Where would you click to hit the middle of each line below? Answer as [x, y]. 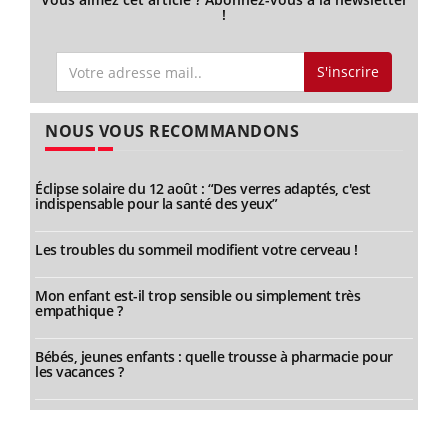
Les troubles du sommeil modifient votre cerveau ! [196, 250]
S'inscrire [347, 72]
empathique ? [78, 311]
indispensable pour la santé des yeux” [156, 204]
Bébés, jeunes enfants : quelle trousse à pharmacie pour [214, 357]
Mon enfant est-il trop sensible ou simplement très [197, 296]
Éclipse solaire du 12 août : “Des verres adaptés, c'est [203, 189]
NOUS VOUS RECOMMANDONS [172, 131]
